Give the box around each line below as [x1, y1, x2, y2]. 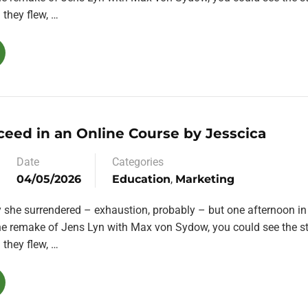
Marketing [175, 173, 234, 186]
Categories [112, 155, 164, 168]
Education [112, 173, 170, 186]
